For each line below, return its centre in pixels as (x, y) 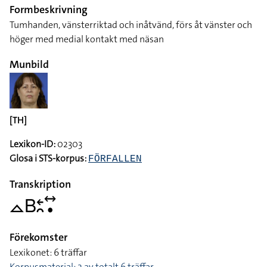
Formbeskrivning (49, 10)
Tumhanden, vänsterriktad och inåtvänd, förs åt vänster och (131, 25)
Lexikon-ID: (32, 144)
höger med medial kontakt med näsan (87, 39)
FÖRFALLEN (115, 159)
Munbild (29, 64)
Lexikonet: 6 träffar (48, 252)
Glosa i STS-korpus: (48, 158)
